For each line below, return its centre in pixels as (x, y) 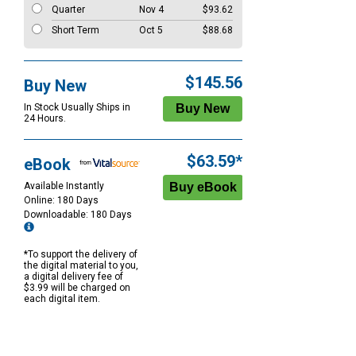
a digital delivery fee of (74, 277)
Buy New (55, 86)
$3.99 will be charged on (77, 288)
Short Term (75, 31)
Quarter (68, 10)
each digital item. (62, 299)
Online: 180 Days (61, 201)
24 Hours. (45, 119)
